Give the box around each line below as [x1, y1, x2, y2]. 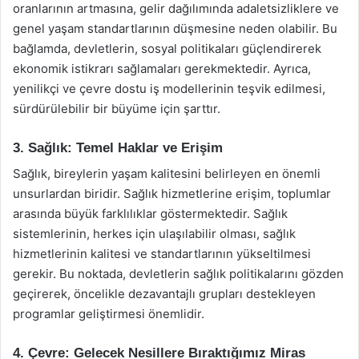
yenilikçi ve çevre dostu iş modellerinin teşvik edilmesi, [13, 80, 325, 96]
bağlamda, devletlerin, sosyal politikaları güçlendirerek [13, 40, 321, 56]
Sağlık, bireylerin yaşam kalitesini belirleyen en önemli [13, 166, 321, 181]
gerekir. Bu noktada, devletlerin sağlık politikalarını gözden [13, 266, 344, 281]
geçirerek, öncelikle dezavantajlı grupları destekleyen [13, 286, 316, 301]
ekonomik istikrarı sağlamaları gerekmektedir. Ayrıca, [13, 60, 311, 76]
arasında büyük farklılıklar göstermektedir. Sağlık [13, 206, 288, 221]
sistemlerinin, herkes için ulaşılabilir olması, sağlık [13, 226, 296, 241]
